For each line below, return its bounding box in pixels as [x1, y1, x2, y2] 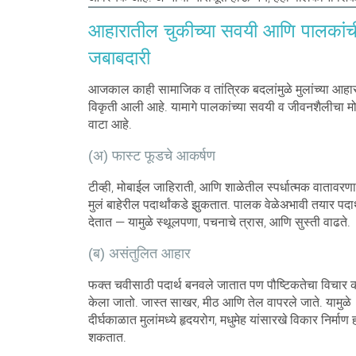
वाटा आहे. [87, 116, 132, 132]
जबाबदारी [87, 46, 150, 68]
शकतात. [87, 329, 126, 345]
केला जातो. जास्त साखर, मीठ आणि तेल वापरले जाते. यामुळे [87, 294, 351, 310]
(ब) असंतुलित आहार [87, 245, 191, 261]
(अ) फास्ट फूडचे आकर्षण [87, 147, 215, 164]
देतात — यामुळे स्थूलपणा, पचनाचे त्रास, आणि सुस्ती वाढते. [87, 214, 350, 230]
